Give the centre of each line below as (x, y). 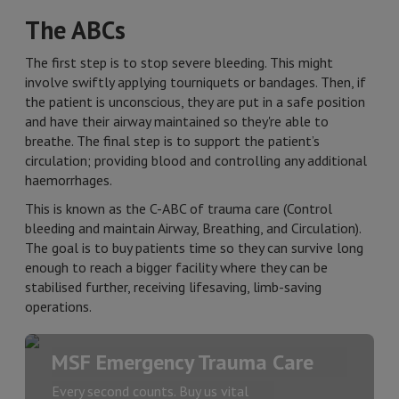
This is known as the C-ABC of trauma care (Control (179, 208)
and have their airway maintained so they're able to (177, 121)
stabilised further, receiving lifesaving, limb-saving (173, 287)
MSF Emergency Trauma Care (183, 362)
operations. (58, 306)
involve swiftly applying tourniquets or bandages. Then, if (195, 82)
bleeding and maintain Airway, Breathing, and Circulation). (193, 228)
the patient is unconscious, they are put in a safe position (195, 102)
